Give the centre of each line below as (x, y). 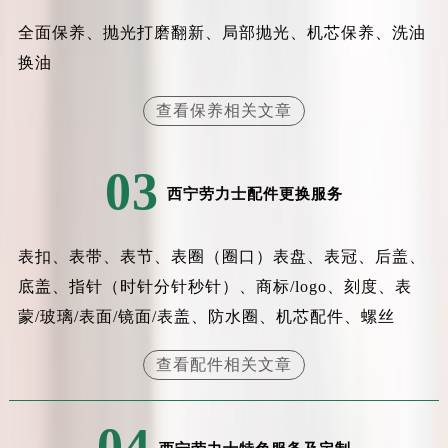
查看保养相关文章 (223, 111)
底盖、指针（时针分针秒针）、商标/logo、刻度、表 (214, 287)
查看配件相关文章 (223, 365)
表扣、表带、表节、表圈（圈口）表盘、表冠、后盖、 (221, 257)
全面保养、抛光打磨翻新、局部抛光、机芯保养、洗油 (221, 33)
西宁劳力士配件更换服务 (254, 194)
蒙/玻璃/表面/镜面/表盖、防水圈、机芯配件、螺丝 (206, 317)
